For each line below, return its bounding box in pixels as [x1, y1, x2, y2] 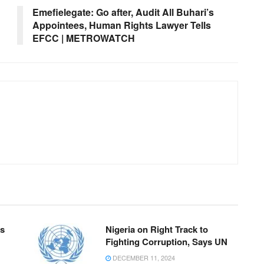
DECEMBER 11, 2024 [111, 252, 175, 262]
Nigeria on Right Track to [105, 222, 208, 236]
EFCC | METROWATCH [32, 31, 135, 45]
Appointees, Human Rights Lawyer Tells [32, 18, 211, 32]
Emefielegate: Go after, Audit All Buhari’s [32, 5, 214, 19]
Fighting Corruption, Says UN [105, 235, 227, 248]
